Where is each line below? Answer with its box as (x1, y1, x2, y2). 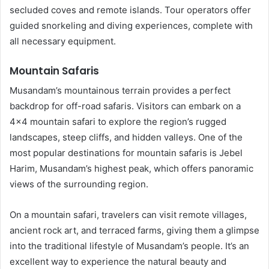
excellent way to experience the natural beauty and (10, 256, 226, 267)
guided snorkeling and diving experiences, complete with (10, 19, 253, 31)
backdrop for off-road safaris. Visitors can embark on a (10, 100, 241, 112)
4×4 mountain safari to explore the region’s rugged (10, 116, 226, 127)
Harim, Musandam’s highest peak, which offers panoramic (10, 163, 253, 174)
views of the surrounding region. (10, 178, 148, 190)
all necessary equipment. (10, 35, 116, 47)
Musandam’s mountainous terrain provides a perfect (10, 85, 231, 96)
